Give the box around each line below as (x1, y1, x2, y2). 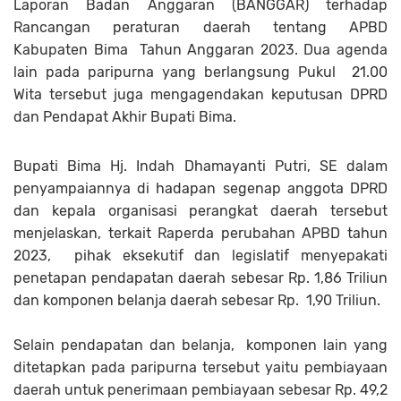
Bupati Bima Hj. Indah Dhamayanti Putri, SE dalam (13, 158, 388, 175)
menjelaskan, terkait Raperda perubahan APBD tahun (13, 225, 388, 243)
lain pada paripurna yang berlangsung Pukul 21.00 (13, 64, 388, 81)
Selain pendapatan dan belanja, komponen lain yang (13, 337, 388, 354)
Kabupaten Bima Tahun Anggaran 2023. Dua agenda (13, 41, 388, 59)
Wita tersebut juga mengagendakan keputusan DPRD (13, 86, 388, 104)
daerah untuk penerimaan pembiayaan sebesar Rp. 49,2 (13, 381, 388, 399)
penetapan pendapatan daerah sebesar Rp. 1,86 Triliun (13, 269, 388, 287)
